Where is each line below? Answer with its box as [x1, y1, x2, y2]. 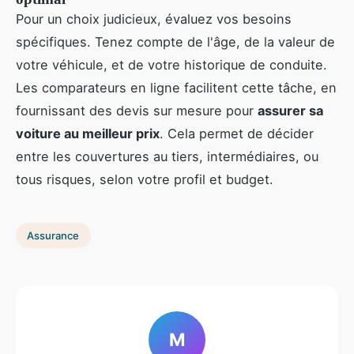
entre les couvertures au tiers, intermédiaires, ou [16, 149, 318, 165]
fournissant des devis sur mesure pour [16, 103, 258, 119]
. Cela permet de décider [160, 126, 314, 142]
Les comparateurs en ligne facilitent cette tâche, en [16, 80, 337, 96]
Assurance [27, 228, 80, 242]
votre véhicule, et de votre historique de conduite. [16, 57, 327, 73]
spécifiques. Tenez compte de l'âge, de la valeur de [16, 34, 335, 51]
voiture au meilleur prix [16, 126, 160, 142]
